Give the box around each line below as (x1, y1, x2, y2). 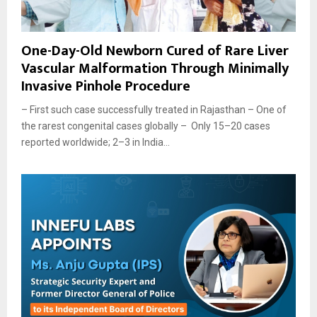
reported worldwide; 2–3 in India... (21, 136, 170, 148)
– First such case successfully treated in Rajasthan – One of (21, 103, 287, 115)
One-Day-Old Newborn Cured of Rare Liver (21, 38, 289, 63)
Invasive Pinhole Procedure (21, 74, 190, 98)
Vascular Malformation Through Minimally (21, 56, 289, 81)
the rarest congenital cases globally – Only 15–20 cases (21, 120, 270, 132)
